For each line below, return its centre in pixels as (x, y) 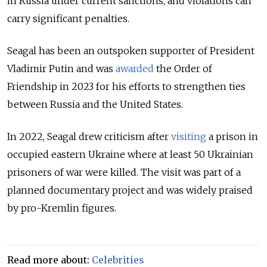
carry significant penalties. (68, 19)
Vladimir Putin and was (61, 69)
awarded (135, 69)
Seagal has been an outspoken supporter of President (131, 51)
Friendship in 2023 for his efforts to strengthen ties (126, 87)
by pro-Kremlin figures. (62, 208)
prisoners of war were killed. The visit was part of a (124, 173)
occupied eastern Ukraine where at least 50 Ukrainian (130, 155)
